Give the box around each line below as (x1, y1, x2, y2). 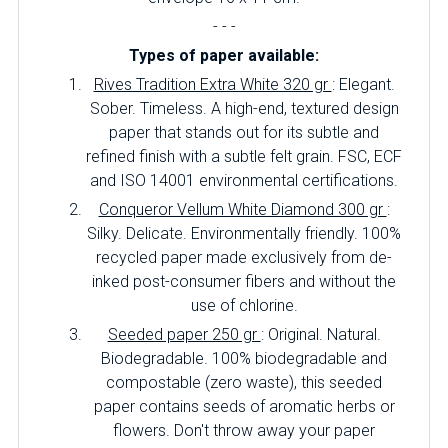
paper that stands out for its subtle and (109, 123, 379, 142)
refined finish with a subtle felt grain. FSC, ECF (86, 147, 402, 166)
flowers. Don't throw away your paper (113, 421, 375, 440)
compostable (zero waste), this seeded (106, 373, 382, 392)
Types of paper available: (129, 46, 319, 65)
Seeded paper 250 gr (107, 325, 261, 344)
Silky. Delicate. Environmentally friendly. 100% (87, 224, 401, 243)
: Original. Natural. (260, 325, 381, 344)
